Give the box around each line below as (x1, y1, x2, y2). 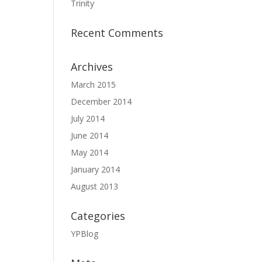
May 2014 (71, 147, 108, 158)
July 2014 (71, 113, 105, 124)
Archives (71, 60, 113, 74)
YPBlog (71, 228, 98, 239)
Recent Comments (71, 26, 163, 40)
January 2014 (71, 164, 120, 175)
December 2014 (71, 96, 132, 107)
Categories (71, 209, 125, 223)
